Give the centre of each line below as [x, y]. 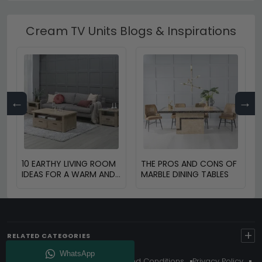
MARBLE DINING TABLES [185, 174]
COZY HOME [46, 185]
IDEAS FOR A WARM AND [68, 174]
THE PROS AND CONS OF [189, 163]
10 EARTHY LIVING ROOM [69, 163]
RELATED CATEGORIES [49, 235]
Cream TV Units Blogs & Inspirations [131, 31]
